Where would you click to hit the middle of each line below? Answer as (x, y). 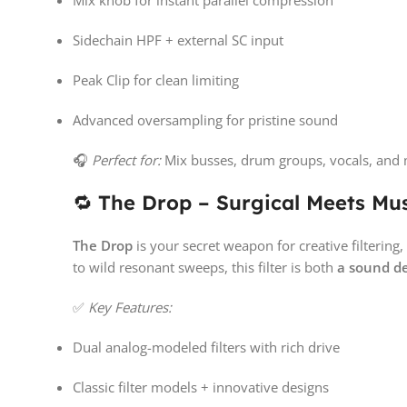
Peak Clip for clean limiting (156, 80)
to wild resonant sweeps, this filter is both (205, 268)
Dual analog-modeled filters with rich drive (206, 347)
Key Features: (130, 308)
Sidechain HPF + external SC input (178, 40)
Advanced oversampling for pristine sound (205, 120)
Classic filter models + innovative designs (201, 387)
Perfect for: (126, 160)
